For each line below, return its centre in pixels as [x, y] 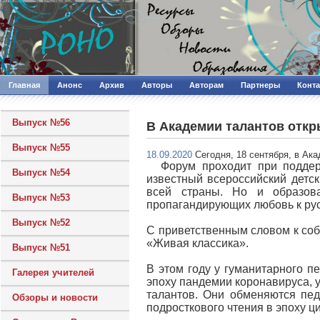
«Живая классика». [197, 243]
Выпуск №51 [41, 247]
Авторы [157, 85]
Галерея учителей [53, 272]
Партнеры [260, 85]
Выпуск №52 [41, 222]
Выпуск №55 [41, 147]
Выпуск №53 [41, 197]
